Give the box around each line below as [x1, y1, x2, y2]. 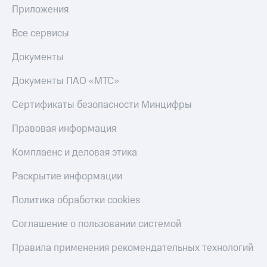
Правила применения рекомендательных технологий [12, 241, 253, 256]
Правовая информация [12, 122, 116, 136]
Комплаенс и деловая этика [12, 145, 137, 160]
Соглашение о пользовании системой [12, 217, 181, 232]
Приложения [12, 2, 69, 17]
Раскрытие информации [12, 169, 122, 184]
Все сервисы [12, 26, 69, 41]
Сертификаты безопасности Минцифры [12, 98, 192, 113]
